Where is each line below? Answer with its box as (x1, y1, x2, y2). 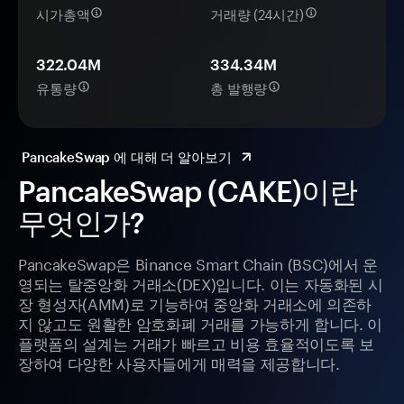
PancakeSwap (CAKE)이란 (18, 174, 357, 208)
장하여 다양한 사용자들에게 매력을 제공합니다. (18, 350, 340, 374)
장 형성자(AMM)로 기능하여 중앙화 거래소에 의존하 (18, 290, 372, 315)
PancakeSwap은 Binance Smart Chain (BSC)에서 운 (18, 251, 378, 275)
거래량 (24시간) (210, 2, 304, 24)
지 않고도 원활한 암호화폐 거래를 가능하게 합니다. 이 (18, 310, 382, 335)
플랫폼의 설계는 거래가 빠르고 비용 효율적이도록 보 (18, 330, 374, 354)
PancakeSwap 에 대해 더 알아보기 (22, 149, 232, 166)
